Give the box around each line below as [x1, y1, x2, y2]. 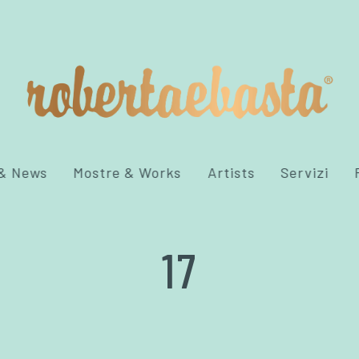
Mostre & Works [73, 163, 182, 181]
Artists [208, 163, 255, 181]
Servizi [280, 163, 329, 181]
